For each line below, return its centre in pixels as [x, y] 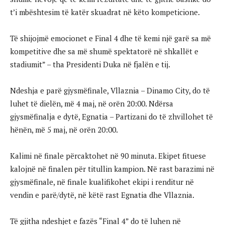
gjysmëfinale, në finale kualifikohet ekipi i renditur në [102, 182]
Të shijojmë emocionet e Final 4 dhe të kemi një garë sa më [110, 38]
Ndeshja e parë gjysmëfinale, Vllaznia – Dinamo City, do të [110, 90]
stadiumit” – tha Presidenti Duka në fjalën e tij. [90, 64]
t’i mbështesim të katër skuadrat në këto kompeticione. [105, 12]
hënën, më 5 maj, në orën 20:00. [64, 129]
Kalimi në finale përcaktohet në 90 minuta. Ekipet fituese [108, 155]
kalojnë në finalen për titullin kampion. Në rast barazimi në [112, 168]
